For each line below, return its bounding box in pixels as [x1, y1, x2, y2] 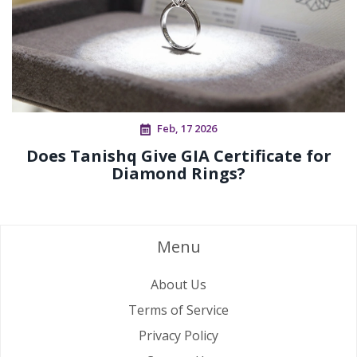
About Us [151, 275, 206, 293]
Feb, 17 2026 [157, 121, 217, 136]
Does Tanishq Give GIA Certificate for [25, 145, 331, 167]
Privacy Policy [139, 326, 218, 344]
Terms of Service [128, 300, 229, 319]
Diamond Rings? [112, 163, 245, 185]
